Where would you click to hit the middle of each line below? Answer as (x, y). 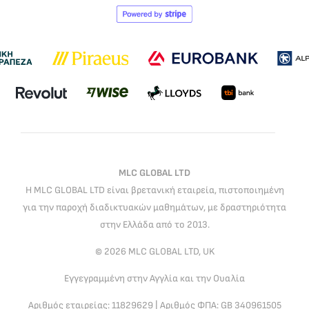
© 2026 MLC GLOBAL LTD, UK (154, 251)
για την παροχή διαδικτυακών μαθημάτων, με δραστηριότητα (154, 207)
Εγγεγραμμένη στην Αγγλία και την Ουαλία (154, 278)
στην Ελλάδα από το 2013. (154, 224)
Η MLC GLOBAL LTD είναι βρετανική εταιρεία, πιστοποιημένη (154, 190)
